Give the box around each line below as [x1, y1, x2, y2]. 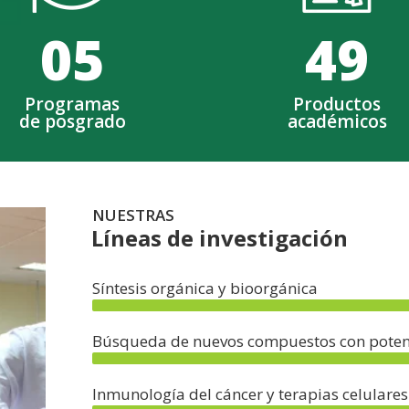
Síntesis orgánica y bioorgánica [92, 278, 318, 299]
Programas [25, 92, 120, 117]
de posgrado [18, 110, 126, 134]
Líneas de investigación [91, 223, 348, 254]
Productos [293, 92, 381, 117]
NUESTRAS [92, 204, 174, 226]
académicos [287, 110, 387, 134]
